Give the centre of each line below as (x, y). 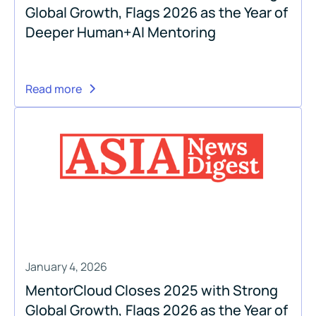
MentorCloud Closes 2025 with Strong (152, 290)
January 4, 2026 (66, 266)
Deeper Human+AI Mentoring (121, 32)
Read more (54, 89)
